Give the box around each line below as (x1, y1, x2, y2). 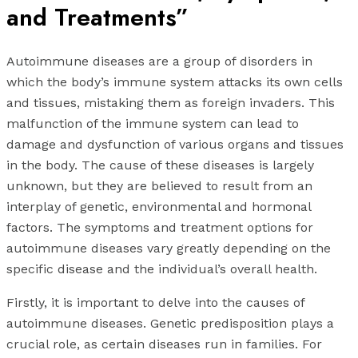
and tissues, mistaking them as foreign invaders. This (6, 94, 335, 110)
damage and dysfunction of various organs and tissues (6, 136, 344, 152)
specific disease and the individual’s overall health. (6, 261, 317, 276)
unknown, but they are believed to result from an (6, 177, 312, 193)
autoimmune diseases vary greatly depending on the (6, 240, 331, 256)
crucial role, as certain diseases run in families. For (6, 336, 322, 352)
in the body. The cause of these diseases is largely (6, 157, 314, 173)
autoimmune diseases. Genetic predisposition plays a (6, 315, 334, 331)
